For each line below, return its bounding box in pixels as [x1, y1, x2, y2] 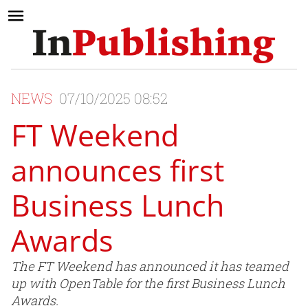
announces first [11, 150, 224, 191]
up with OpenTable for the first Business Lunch [11, 275, 285, 292]
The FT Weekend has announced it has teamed [11, 258, 289, 275]
